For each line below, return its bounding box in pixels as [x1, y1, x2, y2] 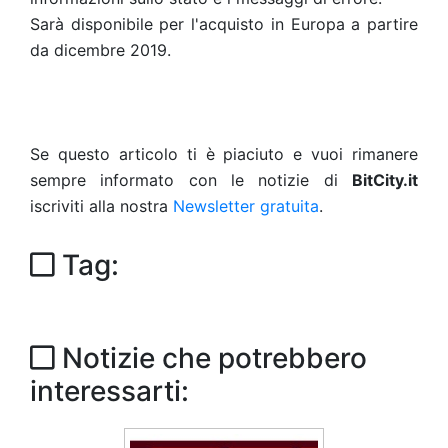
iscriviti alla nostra [30, 196, 173, 216]
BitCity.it [352, 170, 418, 190]
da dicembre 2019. [30, 40, 171, 60]
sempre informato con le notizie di [30, 170, 352, 190]
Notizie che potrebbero [55, 341, 367, 375]
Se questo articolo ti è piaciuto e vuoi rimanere [30, 144, 418, 164]
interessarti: [30, 374, 189, 408]
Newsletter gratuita [173, 196, 319, 216]
